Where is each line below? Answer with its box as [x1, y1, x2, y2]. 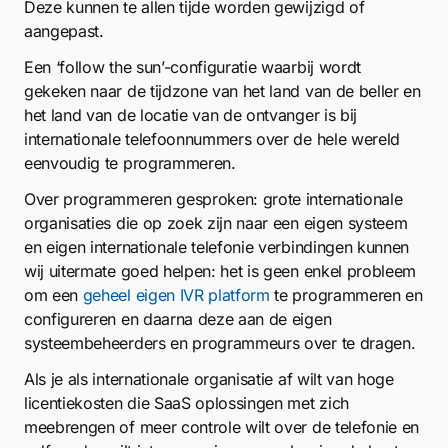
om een [24, 285, 83, 305]
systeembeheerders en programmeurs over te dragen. [24, 333, 416, 353]
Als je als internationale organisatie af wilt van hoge [24, 369, 394, 389]
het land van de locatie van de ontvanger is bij [24, 105, 357, 125]
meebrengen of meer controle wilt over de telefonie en [24, 417, 420, 437]
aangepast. [24, 21, 104, 41]
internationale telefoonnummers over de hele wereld [24, 129, 400, 149]
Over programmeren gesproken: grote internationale [24, 189, 403, 209]
